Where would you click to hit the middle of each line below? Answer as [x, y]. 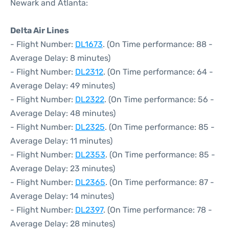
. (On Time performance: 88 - [158, 44]
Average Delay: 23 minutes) [63, 168]
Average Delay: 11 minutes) [61, 141]
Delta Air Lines [40, 30]
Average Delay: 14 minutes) [62, 196]
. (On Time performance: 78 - [158, 210]
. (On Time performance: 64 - [158, 72]
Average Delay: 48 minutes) [63, 113]
